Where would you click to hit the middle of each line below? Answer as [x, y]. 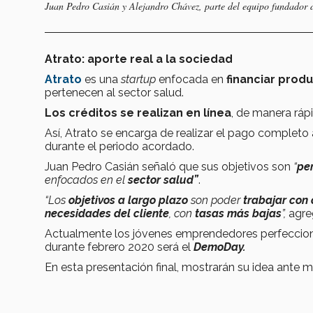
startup [140, 79]
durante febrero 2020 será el [118, 247]
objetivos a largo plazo [128, 200]
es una [101, 79]
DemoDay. [220, 247]
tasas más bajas [238, 213]
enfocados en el [86, 180]
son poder [216, 200]
